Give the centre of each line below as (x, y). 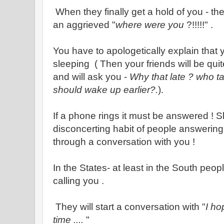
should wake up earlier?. (105, 90)
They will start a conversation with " (129, 207)
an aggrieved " (84, 25)
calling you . (78, 181)
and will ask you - (91, 77)
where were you (150, 25)
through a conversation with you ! (124, 142)
